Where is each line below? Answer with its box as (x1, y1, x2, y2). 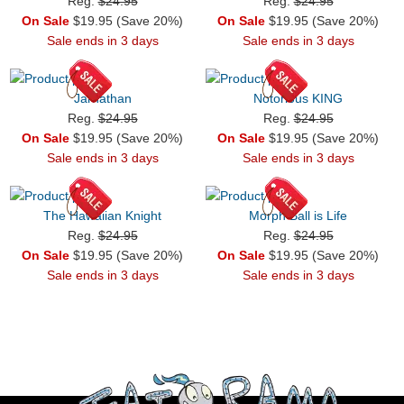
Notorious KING (253, 90, 343, 106)
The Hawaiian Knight (43, 207, 161, 223)
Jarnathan (73, 90, 132, 106)
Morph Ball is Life (249, 207, 347, 223)
